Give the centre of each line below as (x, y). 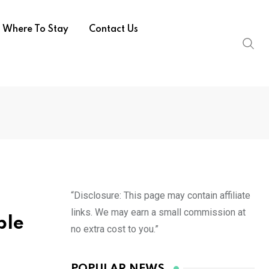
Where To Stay (35, 29)
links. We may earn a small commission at (158, 212)
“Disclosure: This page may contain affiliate (161, 195)
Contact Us (113, 29)
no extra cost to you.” (115, 229)
